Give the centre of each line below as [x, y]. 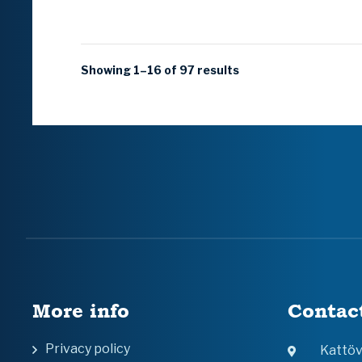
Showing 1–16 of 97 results [160, 70]
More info [81, 311]
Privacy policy [88, 349]
